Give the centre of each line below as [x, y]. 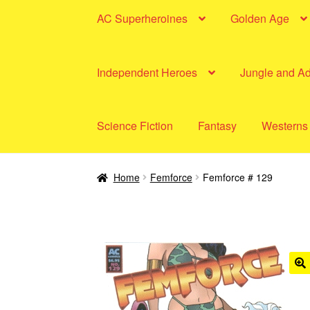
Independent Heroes [147, 72]
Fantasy [218, 126]
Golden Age [260, 18]
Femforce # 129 [237, 177]
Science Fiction [135, 126]
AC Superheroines [143, 18]
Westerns [285, 126]
